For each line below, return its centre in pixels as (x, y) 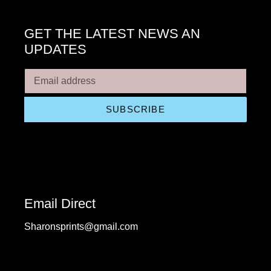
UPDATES (55, 50)
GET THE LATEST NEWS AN (112, 34)
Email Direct (60, 204)
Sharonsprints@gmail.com (81, 226)
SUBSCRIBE (135, 109)
